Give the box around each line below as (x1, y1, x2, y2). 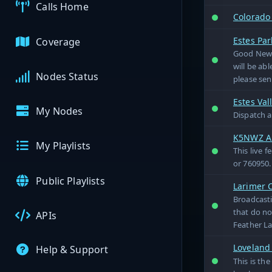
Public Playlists (36, 174, 105, 188)
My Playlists (36, 139, 91, 153)
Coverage (36, 35, 81, 49)
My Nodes (36, 104, 83, 118)
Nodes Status (36, 69, 99, 83)
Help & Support (36, 243, 109, 257)
